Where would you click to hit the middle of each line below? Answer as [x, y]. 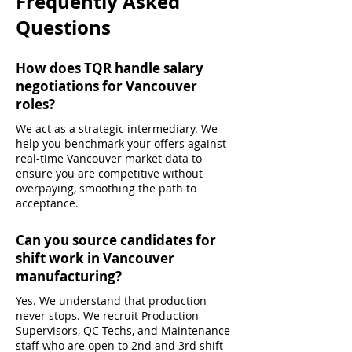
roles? [35, 104]
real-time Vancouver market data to [109, 158]
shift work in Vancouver [95, 258]
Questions [63, 27]
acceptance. [47, 203]
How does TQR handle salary [110, 68]
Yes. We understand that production [111, 301]
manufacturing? [69, 276]
